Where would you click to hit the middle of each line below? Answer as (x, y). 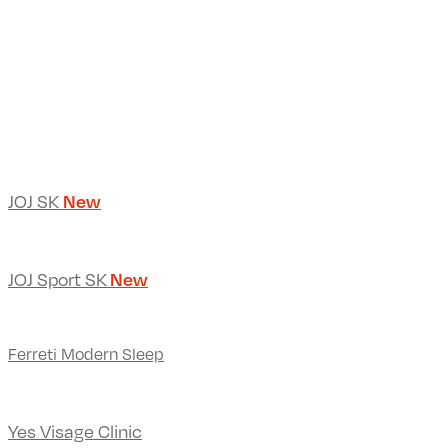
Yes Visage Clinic (75, 431)
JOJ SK (35, 200)
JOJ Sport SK (59, 278)
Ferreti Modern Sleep (86, 354)
